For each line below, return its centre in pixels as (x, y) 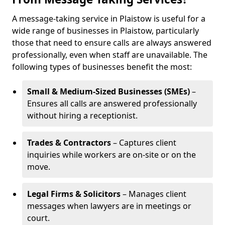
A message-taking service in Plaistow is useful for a (109, 19)
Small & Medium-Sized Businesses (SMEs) (108, 91)
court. (38, 218)
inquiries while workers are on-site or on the (111, 155)
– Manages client (153, 194)
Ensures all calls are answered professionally (112, 103)
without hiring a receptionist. (82, 116)
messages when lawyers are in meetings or (109, 206)
